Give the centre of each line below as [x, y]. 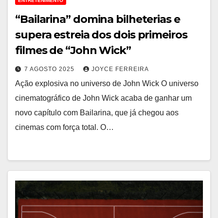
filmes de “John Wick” [73, 50]
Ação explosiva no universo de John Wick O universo [107, 83]
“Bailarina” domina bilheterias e [98, 19]
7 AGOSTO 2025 [50, 69]
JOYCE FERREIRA [120, 69]
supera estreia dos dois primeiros [101, 35]
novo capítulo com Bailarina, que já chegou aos [97, 113]
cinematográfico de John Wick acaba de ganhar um [103, 98]
